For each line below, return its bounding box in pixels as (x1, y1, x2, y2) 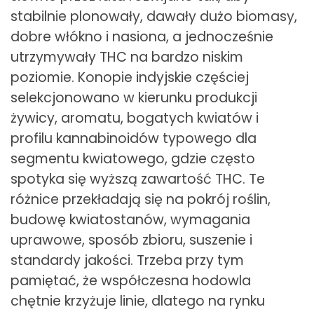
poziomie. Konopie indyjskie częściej (11, 67, 249, 87)
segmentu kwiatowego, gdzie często (11, 149, 255, 168)
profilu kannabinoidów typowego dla (11, 128, 257, 148)
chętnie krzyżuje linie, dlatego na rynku (11, 291, 265, 310)
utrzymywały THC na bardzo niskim (11, 47, 243, 67)
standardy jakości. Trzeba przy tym (11, 250, 244, 270)
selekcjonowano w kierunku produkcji (11, 88, 257, 107)
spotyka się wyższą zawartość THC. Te (11, 169, 265, 189)
